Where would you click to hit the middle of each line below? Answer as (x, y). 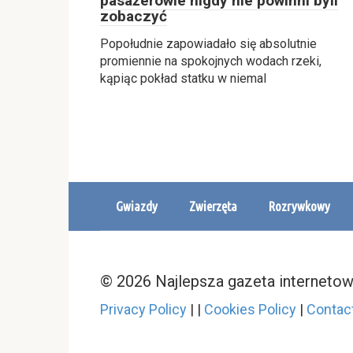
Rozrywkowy (299, 206)
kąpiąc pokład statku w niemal (183, 78)
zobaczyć (134, 16)
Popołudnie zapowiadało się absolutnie (208, 43)
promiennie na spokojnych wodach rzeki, (211, 61)
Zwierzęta (213, 206)
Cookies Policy (250, 309)
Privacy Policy (143, 309)
